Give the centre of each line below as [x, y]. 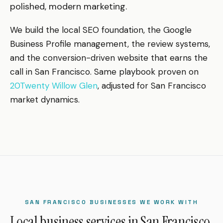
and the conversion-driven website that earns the [109, 57]
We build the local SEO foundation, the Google [101, 30]
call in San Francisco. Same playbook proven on [104, 71]
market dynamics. [45, 99]
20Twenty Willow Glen [54, 85]
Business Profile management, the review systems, [110, 44]
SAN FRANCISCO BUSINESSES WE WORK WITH [111, 202]
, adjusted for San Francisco [152, 85]
